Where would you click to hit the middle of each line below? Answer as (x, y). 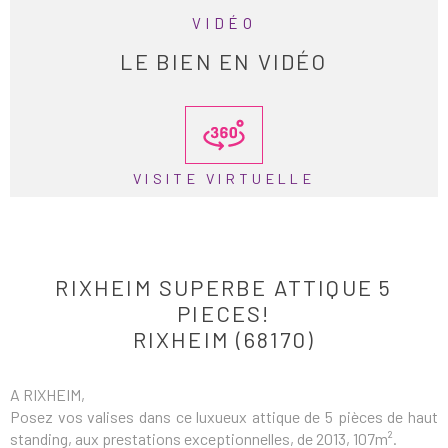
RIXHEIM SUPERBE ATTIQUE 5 (224, 287)
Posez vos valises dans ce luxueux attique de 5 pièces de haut (224, 417)
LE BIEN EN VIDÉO (224, 60)
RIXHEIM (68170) (224, 339)
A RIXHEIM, (47, 395)
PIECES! (224, 313)
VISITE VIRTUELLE (224, 179)
